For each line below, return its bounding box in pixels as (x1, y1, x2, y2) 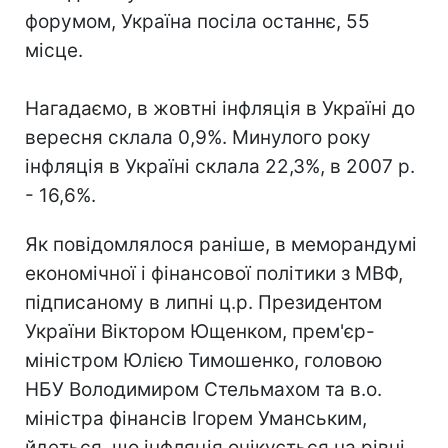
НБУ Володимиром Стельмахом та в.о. (25, 377, 382, 401)
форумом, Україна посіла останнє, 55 (25, 9, 370, 33)
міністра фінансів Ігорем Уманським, (25, 406, 367, 430)
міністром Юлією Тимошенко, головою (25, 348, 382, 372)
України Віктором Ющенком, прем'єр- (25, 319, 375, 343)
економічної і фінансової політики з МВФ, (25, 261, 403, 285)
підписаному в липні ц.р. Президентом (25, 290, 382, 314)
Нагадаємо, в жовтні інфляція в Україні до (25, 96, 415, 120)
